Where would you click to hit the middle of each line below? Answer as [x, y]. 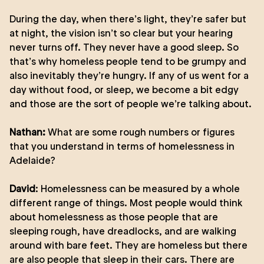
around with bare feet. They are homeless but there [128, 245]
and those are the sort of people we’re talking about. [131, 104]
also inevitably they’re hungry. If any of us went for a [129, 75]
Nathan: [29, 132]
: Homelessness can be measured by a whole [138, 189]
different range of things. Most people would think [126, 203]
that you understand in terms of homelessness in [122, 146]
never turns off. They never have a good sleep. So [124, 47]
